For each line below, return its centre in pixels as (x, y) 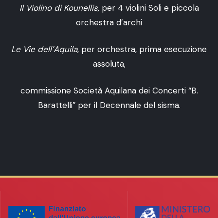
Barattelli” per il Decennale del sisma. (109, 105)
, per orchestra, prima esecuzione (142, 49)
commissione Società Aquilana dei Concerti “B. (109, 91)
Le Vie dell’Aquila (44, 49)
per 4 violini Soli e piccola (149, 8)
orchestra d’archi (109, 23)
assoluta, (109, 64)
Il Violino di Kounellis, (59, 8)
